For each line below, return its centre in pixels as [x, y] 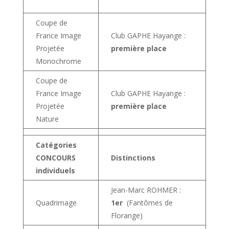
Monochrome [58, 61]
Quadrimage [56, 202]
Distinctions [133, 157]
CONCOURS [55, 157]
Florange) [127, 215]
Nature [47, 119]
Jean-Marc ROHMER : [146, 190]
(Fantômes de [147, 202]
